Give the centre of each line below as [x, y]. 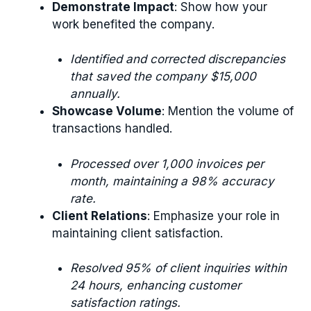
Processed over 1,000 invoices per [167, 163]
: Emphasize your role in [213, 216]
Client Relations [100, 216]
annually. [95, 94]
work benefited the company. [133, 24]
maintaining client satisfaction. [137, 233]
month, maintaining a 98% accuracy [172, 181]
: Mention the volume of [228, 111]
